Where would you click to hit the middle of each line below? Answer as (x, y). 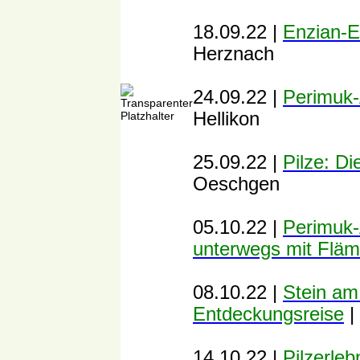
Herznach (233, 54)
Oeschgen (236, 184)
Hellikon (226, 119)
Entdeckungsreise (268, 314)
